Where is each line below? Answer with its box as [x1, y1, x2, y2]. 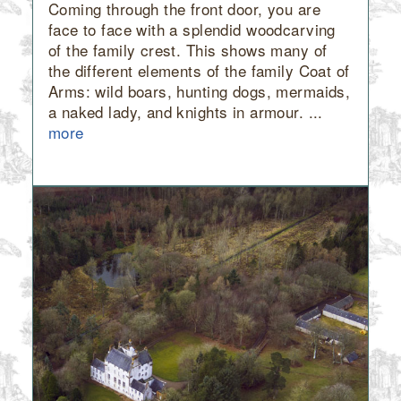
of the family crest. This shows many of [47, 38, 328, 61]
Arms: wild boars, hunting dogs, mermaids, [47, 79, 351, 102]
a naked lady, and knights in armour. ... [47, 99, 323, 123]
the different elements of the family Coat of [47, 58, 350, 81]
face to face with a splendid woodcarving [47, 17, 336, 40]
